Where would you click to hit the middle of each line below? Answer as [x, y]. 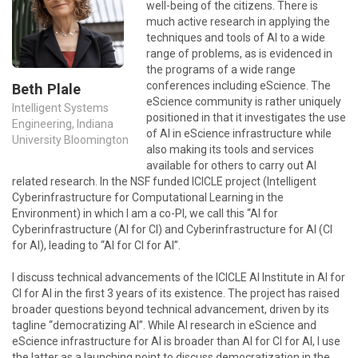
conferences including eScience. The [239, 86]
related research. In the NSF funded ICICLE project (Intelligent [164, 181]
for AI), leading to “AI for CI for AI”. [96, 245]
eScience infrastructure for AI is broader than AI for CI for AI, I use [176, 341]
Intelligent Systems [60, 107]
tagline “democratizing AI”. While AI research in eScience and [164, 325]
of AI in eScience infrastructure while [239, 133]
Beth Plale [46, 89]
